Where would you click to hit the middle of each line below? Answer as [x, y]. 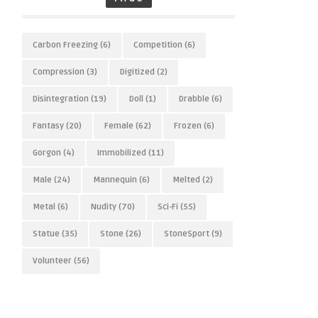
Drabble [194, 99]
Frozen [188, 126]
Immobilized [122, 153]
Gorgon [47, 153]
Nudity [104, 207]
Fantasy [48, 126]
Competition [158, 45]
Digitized [137, 72]
